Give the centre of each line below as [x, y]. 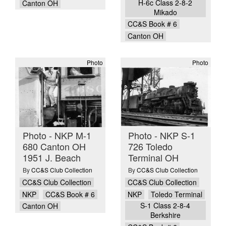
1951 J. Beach [52, 157]
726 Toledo [150, 146]
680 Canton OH [54, 146]
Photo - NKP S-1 [162, 135]
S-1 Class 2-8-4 [165, 206]
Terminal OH [153, 157]
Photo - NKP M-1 [57, 135]
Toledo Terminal [177, 194]
